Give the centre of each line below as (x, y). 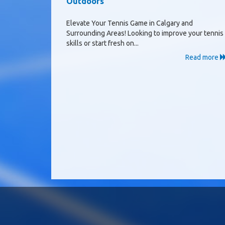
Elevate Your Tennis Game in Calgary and (130, 23)
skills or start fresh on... (102, 43)
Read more (203, 57)
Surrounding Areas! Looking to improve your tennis (145, 33)
